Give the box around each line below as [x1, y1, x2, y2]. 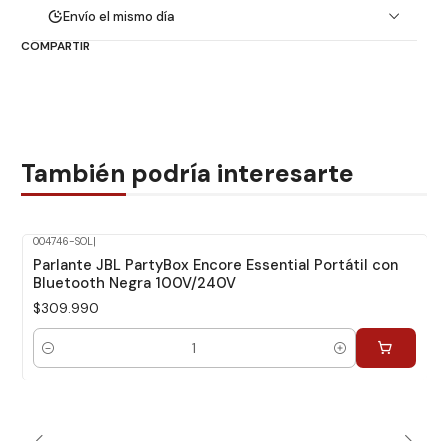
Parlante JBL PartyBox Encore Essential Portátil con [32, 255, 398, 276]
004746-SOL [32, 234, 93, 248]
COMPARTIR [21, 38, 90, 54]
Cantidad [32, 349, 88, 366]
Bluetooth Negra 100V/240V [32, 273, 236, 294]
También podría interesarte [21, 157, 354, 190]
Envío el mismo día [63, 7, 176, 25]
